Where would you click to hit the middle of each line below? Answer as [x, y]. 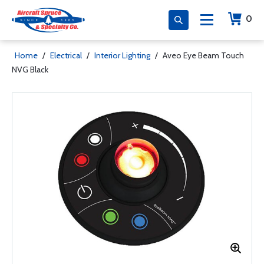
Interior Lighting [122, 55]
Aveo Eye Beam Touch [203, 55]
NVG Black [30, 70]
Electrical [66, 55]
